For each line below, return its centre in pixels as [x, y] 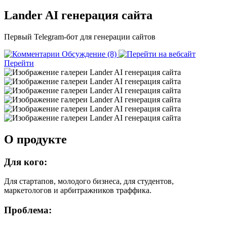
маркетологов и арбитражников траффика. [78, 191]
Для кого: [26, 162]
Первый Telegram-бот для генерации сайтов [80, 36]
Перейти [19, 63]
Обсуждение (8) [89, 54]
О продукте [35, 139]
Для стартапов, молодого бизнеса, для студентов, [89, 181]
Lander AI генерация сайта [78, 15]
